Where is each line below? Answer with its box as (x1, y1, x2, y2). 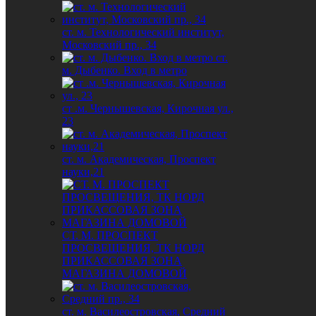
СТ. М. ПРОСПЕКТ (62, 229, 158, 241)
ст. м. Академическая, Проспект (62, 153, 216, 165)
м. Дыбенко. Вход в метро (62, 64, 187, 76)
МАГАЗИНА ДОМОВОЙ (62, 267, 187, 279)
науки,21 (62, 166, 104, 178)
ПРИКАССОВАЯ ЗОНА (62, 255, 182, 267)
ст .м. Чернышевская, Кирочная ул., (62, 102, 233, 114)
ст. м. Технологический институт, (62, 26, 224, 38)
